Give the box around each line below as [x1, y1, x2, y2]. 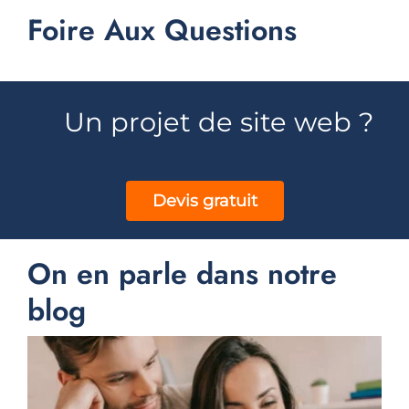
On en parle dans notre [26, 252, 337, 295]
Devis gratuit [152, 191, 257, 212]
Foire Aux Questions [26, 9, 297, 52]
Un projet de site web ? [64, 105, 374, 138]
